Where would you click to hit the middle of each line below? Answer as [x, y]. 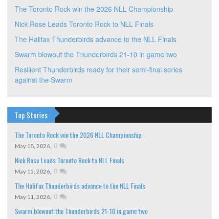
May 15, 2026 [32, 172]
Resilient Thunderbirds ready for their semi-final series [99, 70]
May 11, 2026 [32, 197]
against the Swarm [44, 80]
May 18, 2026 [32, 146]
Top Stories [31, 115]
